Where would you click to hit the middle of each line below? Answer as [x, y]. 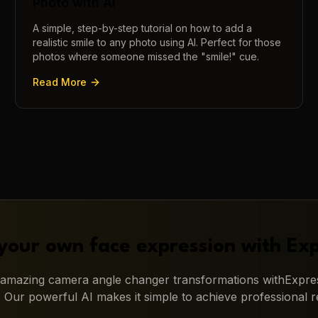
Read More [60, 82]
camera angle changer [109, 279]
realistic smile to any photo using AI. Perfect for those [157, 43]
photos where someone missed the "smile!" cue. [146, 57]
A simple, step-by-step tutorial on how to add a [143, 28]
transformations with [227, 279]
